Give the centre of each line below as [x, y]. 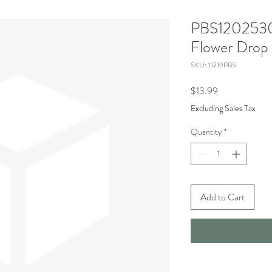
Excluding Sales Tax [223, 108]
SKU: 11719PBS [213, 65]
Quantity [206, 132]
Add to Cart [223, 197]
